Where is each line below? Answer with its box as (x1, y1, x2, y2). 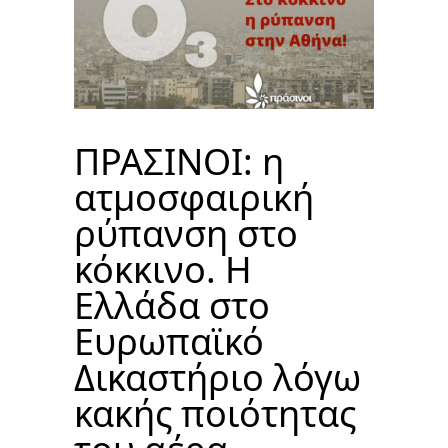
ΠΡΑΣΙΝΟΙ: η (74, 136, 284, 186)
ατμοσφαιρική (74, 172, 314, 222)
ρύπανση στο (74, 208, 298, 258)
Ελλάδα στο (74, 280, 270, 330)
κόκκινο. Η (74, 244, 252, 294)
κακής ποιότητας (74, 388, 356, 438)
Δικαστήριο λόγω (74, 352, 361, 402)
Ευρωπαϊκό (74, 316, 264, 366)
